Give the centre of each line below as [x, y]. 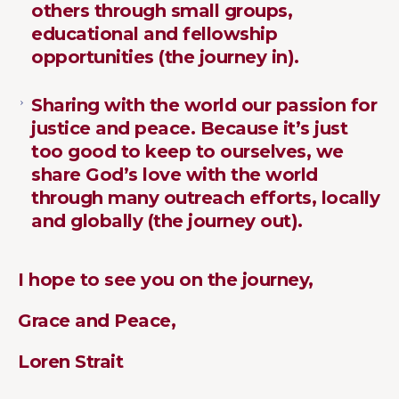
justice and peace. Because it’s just [189, 128]
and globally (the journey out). [167, 220]
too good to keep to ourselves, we [187, 151]
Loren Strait [70, 361]
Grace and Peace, [97, 320]
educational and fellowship [154, 33]
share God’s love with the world [175, 174]
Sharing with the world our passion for [204, 105]
